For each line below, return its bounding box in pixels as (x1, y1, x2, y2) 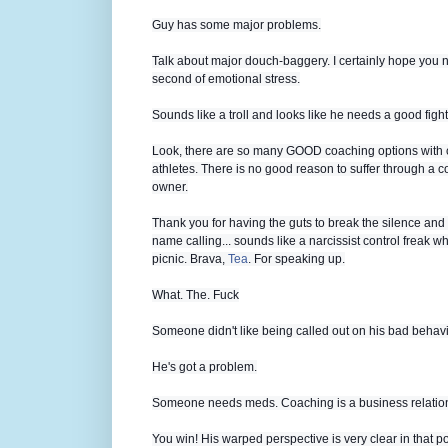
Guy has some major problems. (152, 18, 321, 33)
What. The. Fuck (152, 288, 239, 303)
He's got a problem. (152, 360, 257, 375)
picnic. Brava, (152, 252, 228, 267)
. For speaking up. (248, 252, 345, 267)
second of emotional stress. (152, 72, 300, 87)
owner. (152, 180, 188, 195)
